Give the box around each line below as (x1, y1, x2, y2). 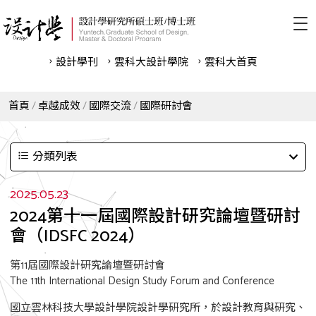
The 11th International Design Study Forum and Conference (10, 272, 274, 290)
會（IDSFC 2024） (10, 223, 145, 250)
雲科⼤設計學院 (114, 54, 188, 71)
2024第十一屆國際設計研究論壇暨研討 (10, 203, 300, 231)
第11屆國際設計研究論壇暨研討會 (10, 257, 165, 274)
